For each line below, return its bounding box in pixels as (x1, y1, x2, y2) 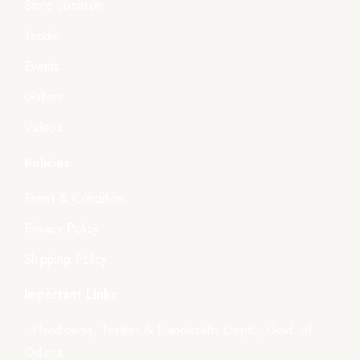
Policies (24, 153, 70, 173)
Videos (24, 118, 63, 137)
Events (24, 57, 59, 76)
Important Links (24, 285, 117, 305)
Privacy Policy (24, 219, 99, 239)
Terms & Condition (24, 189, 124, 208)
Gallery (24, 88, 63, 107)
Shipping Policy (24, 250, 107, 269)
